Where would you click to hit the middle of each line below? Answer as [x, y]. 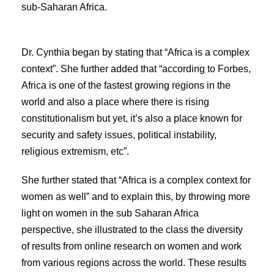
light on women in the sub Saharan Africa [110, 213]
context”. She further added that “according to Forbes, [136, 68]
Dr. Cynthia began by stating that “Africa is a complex [135, 52]
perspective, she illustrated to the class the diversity [132, 229]
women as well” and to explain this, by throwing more [136, 196]
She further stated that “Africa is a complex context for [136, 180]
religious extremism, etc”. [75, 151]
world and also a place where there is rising [115, 102]
